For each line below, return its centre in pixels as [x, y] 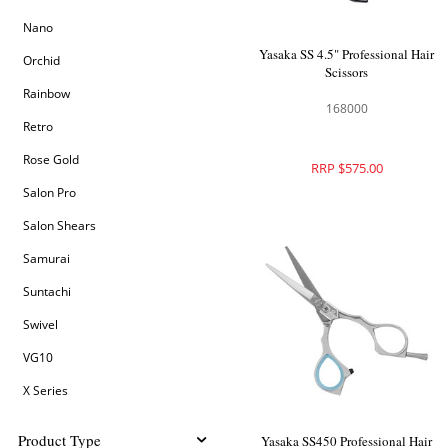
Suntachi [47, 291]
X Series [46, 390]
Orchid [42, 60]
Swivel [41, 324]
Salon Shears [60, 225]
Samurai [47, 258]
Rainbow [47, 93]
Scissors [347, 72]
